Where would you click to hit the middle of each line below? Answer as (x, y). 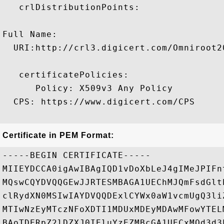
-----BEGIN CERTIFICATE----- (77, 155)
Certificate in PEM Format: (58, 135)
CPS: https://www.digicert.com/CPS (99, 102)
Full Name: (30, 34)
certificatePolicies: (66, 75)
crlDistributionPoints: (71, 7)
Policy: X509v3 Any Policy (88, 88)
